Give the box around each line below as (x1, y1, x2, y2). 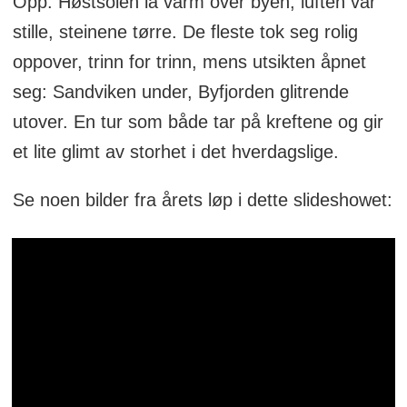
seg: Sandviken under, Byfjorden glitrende (12, 81, 349, 102)
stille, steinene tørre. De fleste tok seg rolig (12, 21, 358, 42)
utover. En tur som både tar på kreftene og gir (12, 111, 383, 132)
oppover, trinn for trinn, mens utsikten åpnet (12, 51, 366, 72)
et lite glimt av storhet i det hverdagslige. (12, 141, 339, 162)
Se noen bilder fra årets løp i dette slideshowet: (12, 189, 392, 210)
